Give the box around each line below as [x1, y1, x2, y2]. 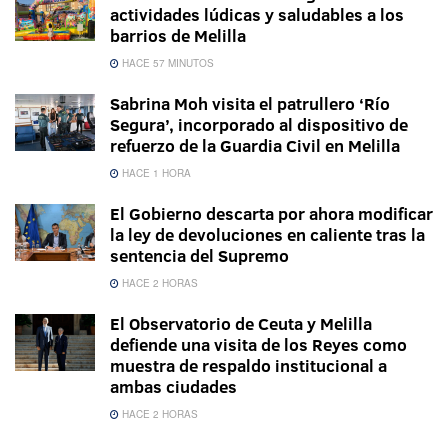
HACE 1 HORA [119, 165, 191, 180]
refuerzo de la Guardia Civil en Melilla [110, 133, 400, 157]
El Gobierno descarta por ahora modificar [110, 201, 433, 225]
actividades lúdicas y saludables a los [110, 2, 404, 26]
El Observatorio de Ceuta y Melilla [110, 311, 372, 335]
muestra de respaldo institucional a [110, 353, 387, 377]
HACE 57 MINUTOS [119, 55, 214, 70]
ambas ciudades [110, 374, 237, 398]
